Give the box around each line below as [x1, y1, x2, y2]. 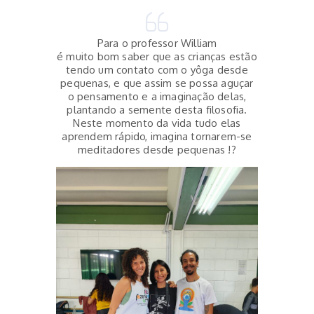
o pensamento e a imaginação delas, [67, 90, 247, 104]
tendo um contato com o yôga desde [66, 63, 248, 77]
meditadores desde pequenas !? [78, 143, 236, 157]
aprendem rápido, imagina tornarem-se [62, 130, 252, 144]
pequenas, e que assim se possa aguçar [60, 76, 254, 90]
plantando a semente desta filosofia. [67, 103, 247, 117]
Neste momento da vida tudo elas [73, 116, 241, 130]
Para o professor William [97, 36, 217, 50]
